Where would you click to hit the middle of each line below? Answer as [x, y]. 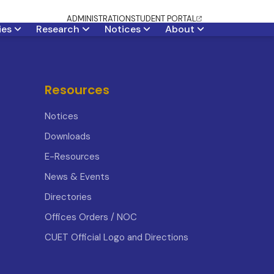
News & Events [77, 177]
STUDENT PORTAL [164, 19]
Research [59, 29]
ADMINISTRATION [99, 19]
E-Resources [72, 157]
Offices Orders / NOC [91, 217]
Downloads [68, 136]
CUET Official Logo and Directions [117, 237]
